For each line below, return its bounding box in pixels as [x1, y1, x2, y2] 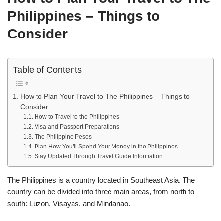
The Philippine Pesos [34, 133, 92, 140]
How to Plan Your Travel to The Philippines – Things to [20, 92, 190, 100]
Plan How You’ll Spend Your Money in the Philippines [34, 143, 179, 150]
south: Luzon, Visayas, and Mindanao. [7, 199, 130, 208]
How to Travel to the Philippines [34, 113, 119, 120]
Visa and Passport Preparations [34, 123, 119, 130]
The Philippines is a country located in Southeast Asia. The [7, 175, 195, 184]
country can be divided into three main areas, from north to [7, 187, 194, 196]
